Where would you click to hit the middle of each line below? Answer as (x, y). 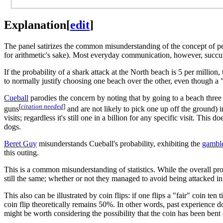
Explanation (35, 25)
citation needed (42, 106)
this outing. (21, 153)
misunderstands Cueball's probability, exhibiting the (119, 144)
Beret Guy (20, 144)
